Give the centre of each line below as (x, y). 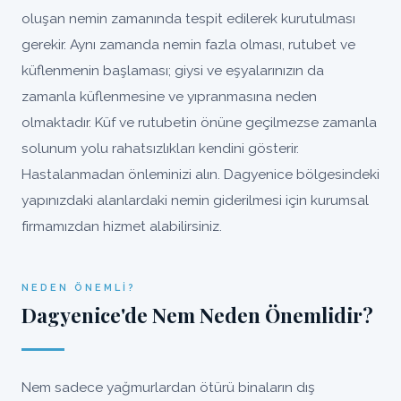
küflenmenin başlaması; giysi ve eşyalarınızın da (173, 70)
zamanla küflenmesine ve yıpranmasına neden (169, 96)
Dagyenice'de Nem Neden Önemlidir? (197, 315)
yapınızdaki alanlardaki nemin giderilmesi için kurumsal (195, 200)
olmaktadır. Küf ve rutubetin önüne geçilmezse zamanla (199, 122)
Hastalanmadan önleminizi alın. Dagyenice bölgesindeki (200, 174)
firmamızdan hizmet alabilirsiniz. (122, 226)
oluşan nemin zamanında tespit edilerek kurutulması (188, 18)
